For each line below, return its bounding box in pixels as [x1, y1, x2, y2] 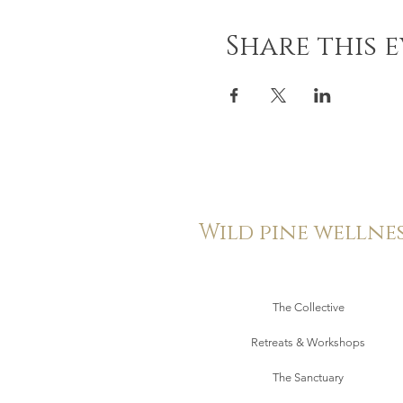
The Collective [272, 300, 345, 314]
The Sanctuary [273, 371, 344, 384]
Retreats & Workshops [251, 336, 365, 349]
